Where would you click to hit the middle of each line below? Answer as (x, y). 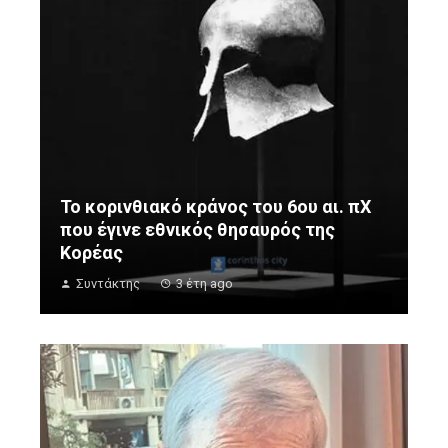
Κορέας (91, 253)
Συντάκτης (108, 284)
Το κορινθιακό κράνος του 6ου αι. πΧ (215, 207)
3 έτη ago (204, 284)
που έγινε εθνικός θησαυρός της (197, 230)
